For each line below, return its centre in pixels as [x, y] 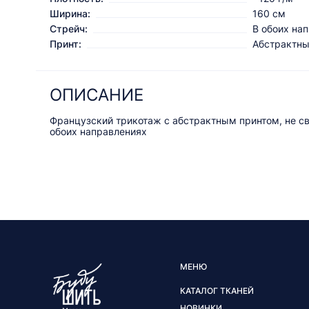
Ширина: [70, 14]
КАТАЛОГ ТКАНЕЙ [217, 291]
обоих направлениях [98, 132]
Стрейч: [69, 29]
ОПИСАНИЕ [97, 95]
